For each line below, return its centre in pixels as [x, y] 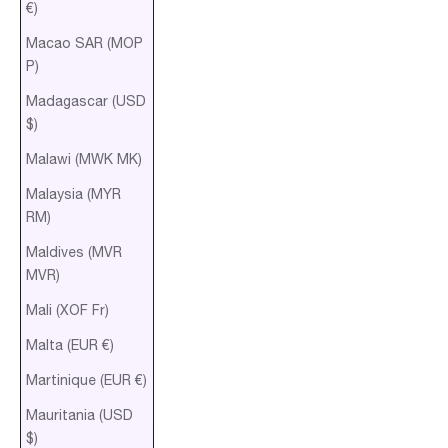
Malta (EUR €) [70, 344]
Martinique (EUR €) [86, 379]
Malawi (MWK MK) [84, 158]
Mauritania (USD [79, 414]
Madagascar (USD [86, 100]
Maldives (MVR [74, 251]
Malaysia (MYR [73, 193]
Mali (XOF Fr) [67, 309]
